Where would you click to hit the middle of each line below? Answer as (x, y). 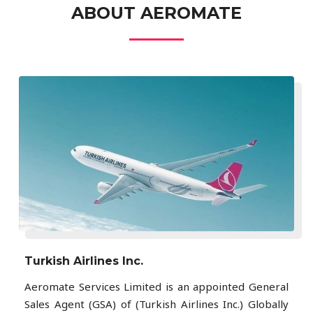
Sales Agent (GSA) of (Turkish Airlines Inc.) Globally (156, 304)
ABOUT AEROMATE (156, 13)
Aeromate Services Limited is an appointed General (156, 286)
